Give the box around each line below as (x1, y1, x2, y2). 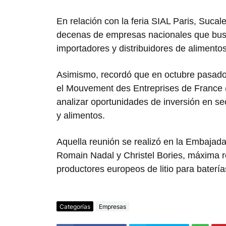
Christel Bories (124, 150, 183, 161)
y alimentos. (56, 110, 105, 121)
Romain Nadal (56, 150, 114, 161)
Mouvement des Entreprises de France (66, 83, 222, 94)
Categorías (60, 202, 90, 210)
